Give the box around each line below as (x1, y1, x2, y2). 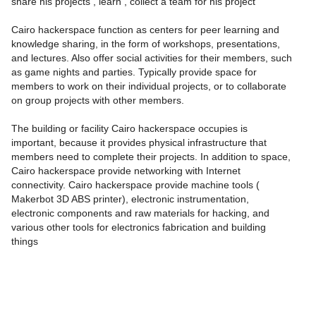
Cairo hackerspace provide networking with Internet (11, 165, 241, 176)
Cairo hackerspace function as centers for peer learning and (11, 24, 279, 35)
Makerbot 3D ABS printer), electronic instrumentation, (11, 193, 249, 205)
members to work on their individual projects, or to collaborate (11, 80, 286, 92)
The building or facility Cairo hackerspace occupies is (11, 123, 248, 134)
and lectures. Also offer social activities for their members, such (11, 52, 292, 63)
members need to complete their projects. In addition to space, (11, 151, 291, 162)
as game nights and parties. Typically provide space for (11, 66, 257, 78)
